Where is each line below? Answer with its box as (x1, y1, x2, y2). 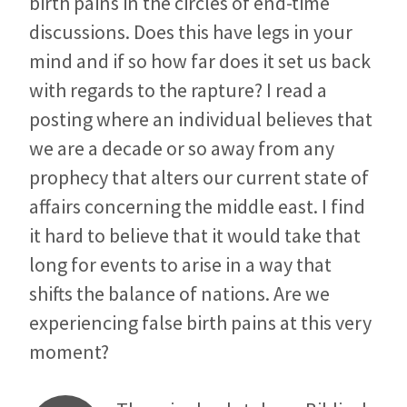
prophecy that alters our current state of (29, 164, 369, 191)
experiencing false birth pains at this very (29, 310, 372, 336)
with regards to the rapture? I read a (29, 77, 327, 104)
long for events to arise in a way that (29, 252, 332, 278)
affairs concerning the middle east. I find (29, 194, 365, 220)
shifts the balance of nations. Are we (29, 281, 330, 307)
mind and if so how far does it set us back (29, 48, 371, 74)
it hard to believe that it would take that (29, 223, 361, 249)
